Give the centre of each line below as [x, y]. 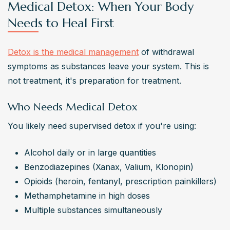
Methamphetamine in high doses [87, 195]
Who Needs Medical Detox [72, 107]
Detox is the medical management [73, 52]
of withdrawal [166, 52]
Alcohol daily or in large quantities [90, 152]
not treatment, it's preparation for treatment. [94, 80]
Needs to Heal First [61, 23]
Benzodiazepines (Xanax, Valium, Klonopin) [109, 167]
